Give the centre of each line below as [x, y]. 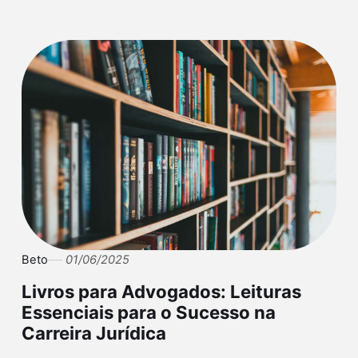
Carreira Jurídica [93, 333]
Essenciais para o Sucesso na [148, 312]
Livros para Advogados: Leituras [161, 291]
